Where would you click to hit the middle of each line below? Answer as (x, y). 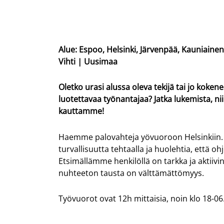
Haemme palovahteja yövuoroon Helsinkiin (140, 137)
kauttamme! (82, 111)
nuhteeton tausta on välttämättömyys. (131, 173)
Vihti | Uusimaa (88, 62)
